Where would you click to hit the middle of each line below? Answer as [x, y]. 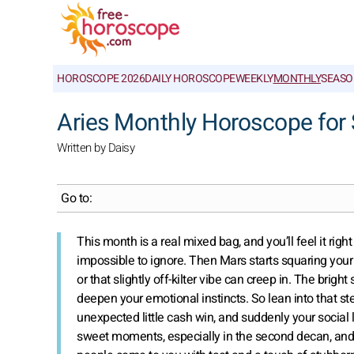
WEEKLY [254, 79]
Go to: [76, 198]
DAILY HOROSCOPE [190, 79]
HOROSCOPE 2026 [101, 79]
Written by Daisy [96, 148]
